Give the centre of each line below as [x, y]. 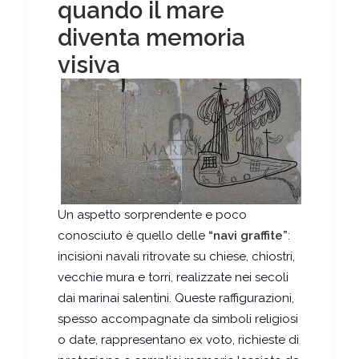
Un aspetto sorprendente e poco [152, 214]
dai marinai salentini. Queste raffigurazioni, [176, 298]
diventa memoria [151, 37]
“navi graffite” [248, 235]
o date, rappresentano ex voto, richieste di [178, 339]
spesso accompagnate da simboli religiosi [178, 319]
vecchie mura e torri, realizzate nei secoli [173, 277]
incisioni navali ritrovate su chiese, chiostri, [176, 256]
